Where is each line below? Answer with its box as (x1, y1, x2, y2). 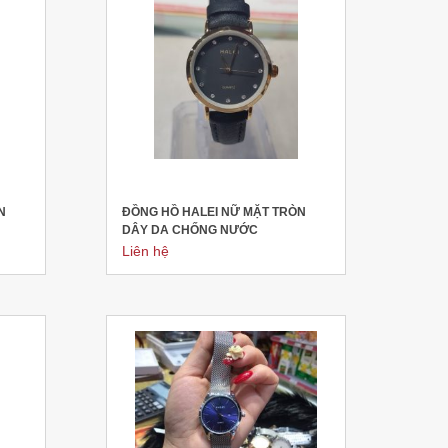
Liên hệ (121, 243, 169, 259)
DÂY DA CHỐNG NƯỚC (121, 223, 258, 237)
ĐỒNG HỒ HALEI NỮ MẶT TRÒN (121, 205, 306, 219)
